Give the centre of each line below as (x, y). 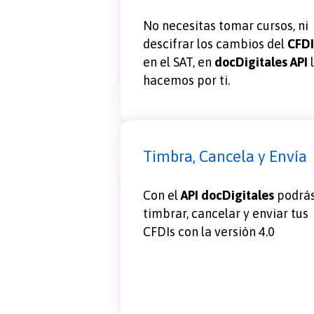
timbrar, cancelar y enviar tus (226, 213)
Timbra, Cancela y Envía (225, 156)
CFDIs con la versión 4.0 (209, 231)
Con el (162, 195)
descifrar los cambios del (215, 43)
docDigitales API (261, 62)
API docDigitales (227, 195)
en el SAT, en (179, 62)
